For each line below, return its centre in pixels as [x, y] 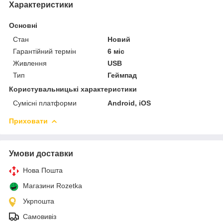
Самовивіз [40, 216]
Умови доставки [41, 153]
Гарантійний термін [45, 51]
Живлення [30, 63]
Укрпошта [39, 201]
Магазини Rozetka [53, 185]
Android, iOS [129, 103]
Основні [23, 25]
